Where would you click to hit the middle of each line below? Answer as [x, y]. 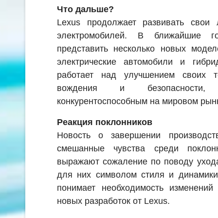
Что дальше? [85, 9]
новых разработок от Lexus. [113, 201]
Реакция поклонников [105, 122]
